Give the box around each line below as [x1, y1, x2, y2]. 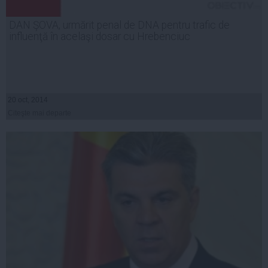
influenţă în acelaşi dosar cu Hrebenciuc [9, 30, 190, 42]
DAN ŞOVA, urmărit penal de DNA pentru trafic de [9, 19, 230, 31]
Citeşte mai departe [8, 108, 71, 117]
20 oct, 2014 [8, 95, 48, 104]
